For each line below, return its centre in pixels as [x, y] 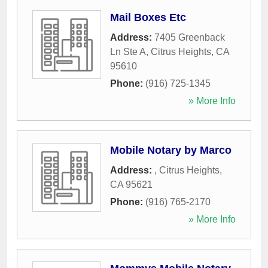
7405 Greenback [190, 38]
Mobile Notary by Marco [171, 150]
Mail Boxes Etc [148, 18]
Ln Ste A [128, 52]
